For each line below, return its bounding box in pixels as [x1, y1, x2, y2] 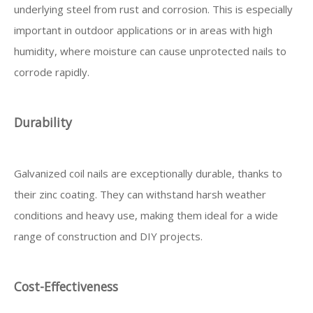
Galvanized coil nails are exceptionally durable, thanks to [14, 166, 282, 180]
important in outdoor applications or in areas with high [14, 23, 272, 37]
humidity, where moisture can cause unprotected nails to [14, 44, 286, 58]
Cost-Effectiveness [14, 278, 118, 295]
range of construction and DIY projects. [14, 229, 203, 243]
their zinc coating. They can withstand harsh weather [14, 187, 266, 201]
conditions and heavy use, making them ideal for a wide [14, 208, 278, 222]
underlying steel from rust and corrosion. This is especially [14, 2, 293, 16]
